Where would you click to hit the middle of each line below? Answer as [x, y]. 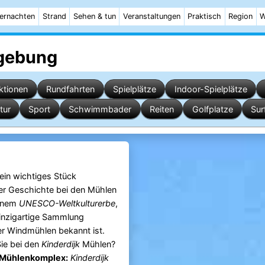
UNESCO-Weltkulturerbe [67, 203]
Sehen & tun [94, 16]
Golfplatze [212, 109]
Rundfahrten [71, 89]
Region [241, 16]
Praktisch [205, 16]
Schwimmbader [100, 109]
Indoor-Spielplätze [211, 89]
